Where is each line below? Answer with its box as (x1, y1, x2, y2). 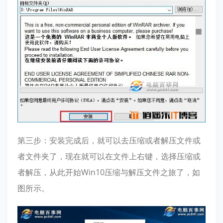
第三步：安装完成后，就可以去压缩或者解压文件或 (17, 134, 201, 146)
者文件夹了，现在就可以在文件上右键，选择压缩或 (17, 150, 201, 162)
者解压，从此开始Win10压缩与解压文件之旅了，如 (17, 166, 200, 178)
